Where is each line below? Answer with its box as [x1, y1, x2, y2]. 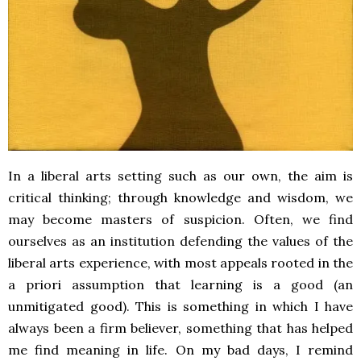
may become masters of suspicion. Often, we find [8, 211, 353, 228]
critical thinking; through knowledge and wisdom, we [8, 189, 353, 206]
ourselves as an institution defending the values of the [8, 233, 353, 250]
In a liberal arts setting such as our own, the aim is [8, 168, 353, 185]
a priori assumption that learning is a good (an [8, 276, 353, 293]
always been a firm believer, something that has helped [8, 320, 353, 337]
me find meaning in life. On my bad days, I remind [8, 342, 353, 359]
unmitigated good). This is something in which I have [8, 298, 353, 315]
